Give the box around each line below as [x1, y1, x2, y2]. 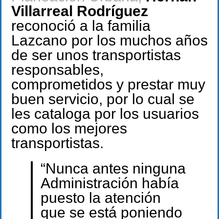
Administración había [40, 175, 179, 192]
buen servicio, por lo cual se [11, 90, 195, 107]
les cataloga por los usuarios [11, 105, 199, 122]
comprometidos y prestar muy [11, 76, 205, 92]
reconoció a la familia [11, 17, 151, 34]
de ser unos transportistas [11, 46, 181, 63]
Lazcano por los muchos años [11, 32, 208, 48]
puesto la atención [40, 190, 161, 206]
